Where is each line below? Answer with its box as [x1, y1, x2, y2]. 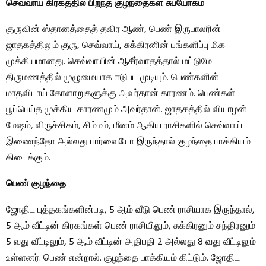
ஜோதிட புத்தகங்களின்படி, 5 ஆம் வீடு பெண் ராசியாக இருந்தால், [6, 202, 255, 218]
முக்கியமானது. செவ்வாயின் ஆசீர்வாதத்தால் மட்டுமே [6, 54, 212, 70]
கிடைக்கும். [6, 150, 50, 166]
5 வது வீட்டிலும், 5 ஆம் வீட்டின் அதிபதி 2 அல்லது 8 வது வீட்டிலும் [6, 235, 256, 251]
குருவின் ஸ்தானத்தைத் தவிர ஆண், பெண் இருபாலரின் [6, 22, 221, 38]
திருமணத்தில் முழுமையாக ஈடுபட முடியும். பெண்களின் [6, 70, 219, 86]
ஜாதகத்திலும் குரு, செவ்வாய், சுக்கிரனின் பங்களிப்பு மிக [6, 38, 225, 54]
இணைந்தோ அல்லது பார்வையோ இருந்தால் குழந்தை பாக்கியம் [6, 134, 251, 150]
